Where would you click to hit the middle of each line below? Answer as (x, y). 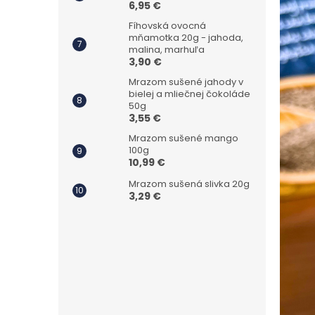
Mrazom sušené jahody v (186, 82)
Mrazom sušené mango (184, 138)
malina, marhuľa (167, 50)
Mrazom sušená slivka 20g (189, 184)
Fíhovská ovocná (167, 26)
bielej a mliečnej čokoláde (189, 94)
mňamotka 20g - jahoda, (186, 38)
